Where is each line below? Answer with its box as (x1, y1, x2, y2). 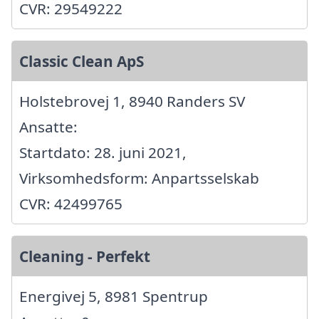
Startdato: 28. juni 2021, (19, 142, 187, 162)
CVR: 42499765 (19, 193, 122, 214)
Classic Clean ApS (19, 51, 144, 71)
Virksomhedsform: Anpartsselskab (19, 167, 259, 188)
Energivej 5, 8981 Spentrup (19, 286, 208, 306)
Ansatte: (19, 116, 78, 137)
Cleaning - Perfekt (19, 246, 150, 266)
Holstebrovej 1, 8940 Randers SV (19, 90, 245, 111)
